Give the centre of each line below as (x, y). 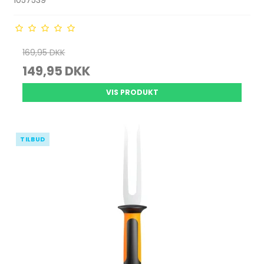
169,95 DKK (44, 52)
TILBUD (33, 139)
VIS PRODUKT (132, 92)
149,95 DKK (57, 71)
